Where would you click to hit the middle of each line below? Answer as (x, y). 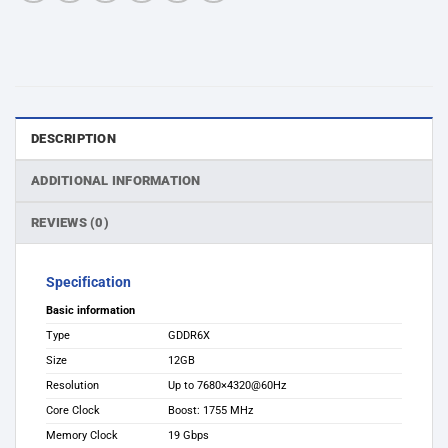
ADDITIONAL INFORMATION (116, 180)
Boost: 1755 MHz (211, 411)
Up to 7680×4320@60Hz (227, 386)
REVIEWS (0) (70, 222)
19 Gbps (189, 436)
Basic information (90, 311)
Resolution (72, 386)
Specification (88, 282)
